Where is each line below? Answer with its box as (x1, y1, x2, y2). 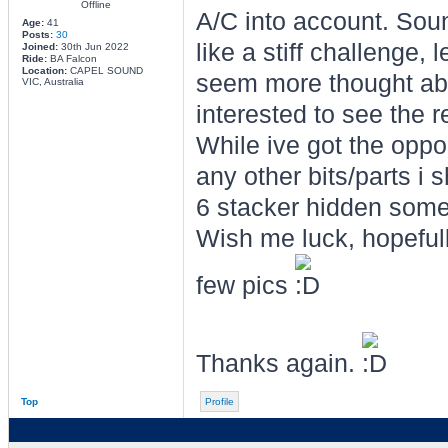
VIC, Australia (21, 76, 84, 87)
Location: (21, 65, 67, 76)
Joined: (21, 41, 58, 52)
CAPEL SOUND (66, 65, 143, 76)
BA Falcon (46, 53, 97, 64)
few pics (195, 272, 295, 299)
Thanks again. (195, 350, 362, 377)
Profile (204, 396, 234, 407)
